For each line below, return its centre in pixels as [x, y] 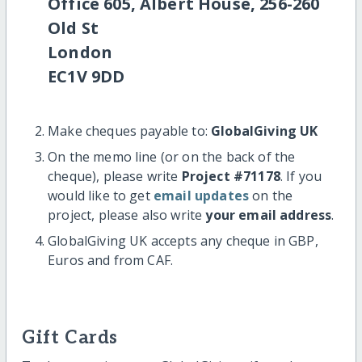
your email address [269, 215]
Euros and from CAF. [111, 260]
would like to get [101, 195]
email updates [201, 195]
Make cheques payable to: [130, 130]
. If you [301, 176]
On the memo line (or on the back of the [172, 156]
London [80, 52]
